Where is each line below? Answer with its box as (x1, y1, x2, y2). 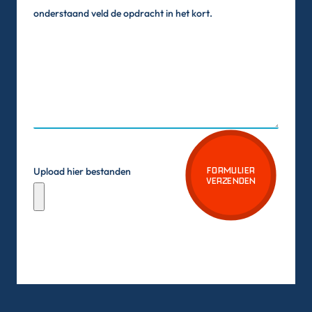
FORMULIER (206, 164, 256, 175)
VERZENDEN (205, 174, 256, 186)
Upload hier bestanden (33, 164, 131, 178)
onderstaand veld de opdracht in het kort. (33, 6, 212, 19)
